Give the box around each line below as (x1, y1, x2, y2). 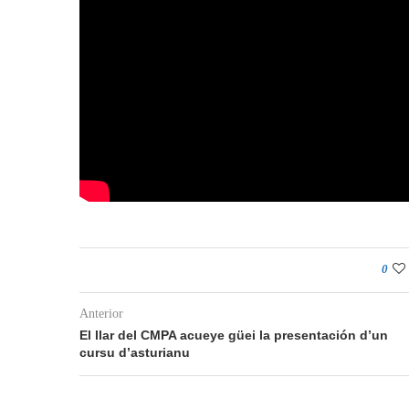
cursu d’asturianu (79, 344, 190, 360)
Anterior (79, 306, 123, 320)
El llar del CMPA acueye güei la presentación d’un (79, 327, 388, 342)
